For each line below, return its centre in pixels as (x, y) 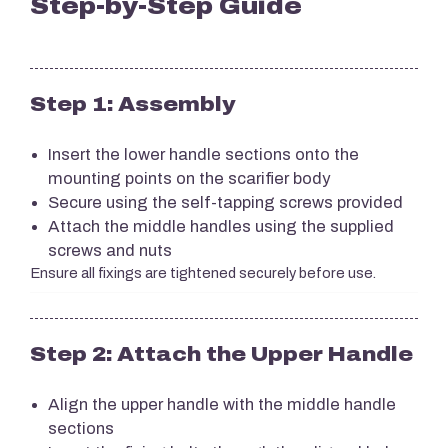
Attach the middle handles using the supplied (221, 226)
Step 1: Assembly (133, 103)
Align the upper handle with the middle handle (222, 404)
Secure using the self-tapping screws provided (225, 202)
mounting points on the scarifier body (189, 178)
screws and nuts (110, 250)
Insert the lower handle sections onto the (203, 154)
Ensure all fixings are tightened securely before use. (203, 273)
